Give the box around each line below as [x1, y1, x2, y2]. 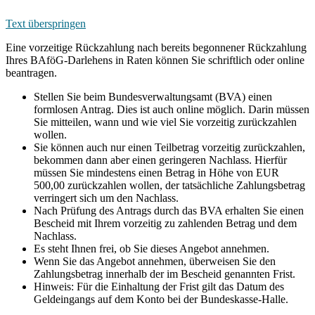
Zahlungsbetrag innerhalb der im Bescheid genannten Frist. [34, 268, 295, 281]
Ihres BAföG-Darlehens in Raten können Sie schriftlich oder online [6, 54, 304, 67]
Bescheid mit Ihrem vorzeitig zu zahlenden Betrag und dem [34, 217, 297, 230]
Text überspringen [6, 18, 86, 30]
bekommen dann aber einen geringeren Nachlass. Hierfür [34, 154, 287, 167]
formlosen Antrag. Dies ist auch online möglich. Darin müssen [34, 103, 309, 116]
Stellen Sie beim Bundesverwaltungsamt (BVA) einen [34, 91, 272, 103]
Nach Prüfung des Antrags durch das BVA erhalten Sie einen [34, 205, 304, 217]
